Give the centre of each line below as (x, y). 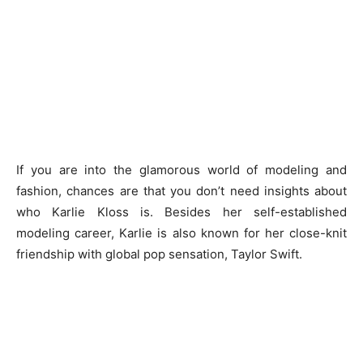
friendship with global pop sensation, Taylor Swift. (159, 254)
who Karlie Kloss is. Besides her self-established (181, 212)
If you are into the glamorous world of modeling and (181, 170)
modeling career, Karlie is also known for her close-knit (181, 233)
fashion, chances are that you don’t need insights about (181, 191)
